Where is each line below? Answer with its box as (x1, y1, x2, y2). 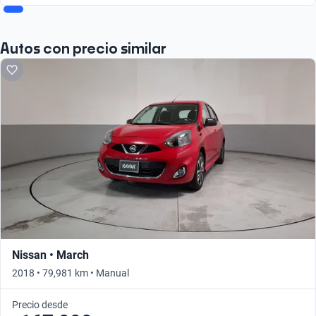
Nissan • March (12, 248, 89, 262)
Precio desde (12, 298, 68, 310)
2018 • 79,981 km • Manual (12, 267, 129, 279)
